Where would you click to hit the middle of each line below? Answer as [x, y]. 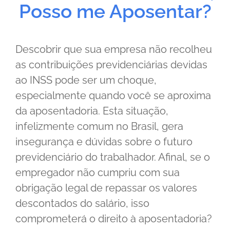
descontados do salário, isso [82, 204]
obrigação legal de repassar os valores [106, 188]
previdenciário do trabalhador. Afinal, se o [113, 157]
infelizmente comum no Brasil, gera [99, 127]
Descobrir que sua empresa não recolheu [114, 50]
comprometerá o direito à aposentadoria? [114, 219]
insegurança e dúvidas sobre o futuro [104, 142]
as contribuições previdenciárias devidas [111, 65]
